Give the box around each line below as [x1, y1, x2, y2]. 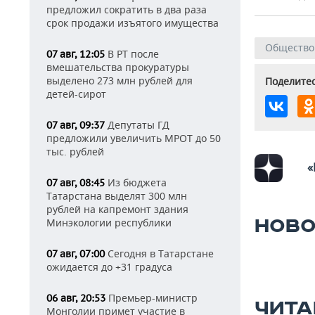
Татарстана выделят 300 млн [46, 189, 187, 202]
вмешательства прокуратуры [46, 60, 189, 74]
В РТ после [105, 47, 159, 60]
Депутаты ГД [105, 118, 169, 131]
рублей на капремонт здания [46, 202, 188, 216]
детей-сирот [46, 87, 106, 101]
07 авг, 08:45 [46, 176, 105, 189]
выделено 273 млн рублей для [46, 74, 193, 87]
